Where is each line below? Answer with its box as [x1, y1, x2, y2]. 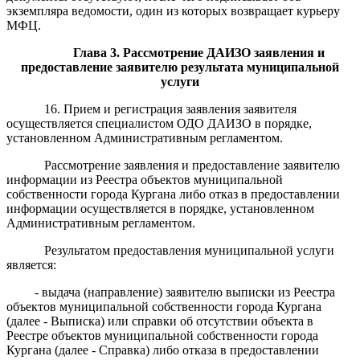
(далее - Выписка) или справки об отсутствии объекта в [6, 313, 313, 328]
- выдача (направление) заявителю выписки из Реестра [35, 284, 336, 299]
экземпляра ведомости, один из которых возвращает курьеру [6, 3, 340, 18]
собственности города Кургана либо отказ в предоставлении [6, 186, 340, 201]
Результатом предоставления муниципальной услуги [43, 243, 334, 257]
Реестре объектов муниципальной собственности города [6, 328, 318, 342]
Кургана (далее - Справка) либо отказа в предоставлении [6, 342, 319, 357]
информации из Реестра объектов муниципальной [6, 172, 283, 186]
